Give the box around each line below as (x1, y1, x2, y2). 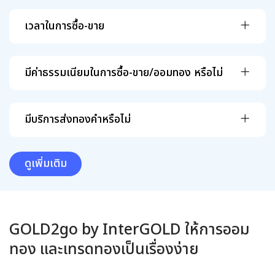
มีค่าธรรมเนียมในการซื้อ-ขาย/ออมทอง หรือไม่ (25, 64, 223, 81)
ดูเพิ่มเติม (24, 155, 67, 172)
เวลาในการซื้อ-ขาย (25, 17, 104, 34)
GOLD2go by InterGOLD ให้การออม (9, 218, 250, 241)
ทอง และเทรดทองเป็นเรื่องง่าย (9, 238, 199, 261)
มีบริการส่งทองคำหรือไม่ (25, 110, 131, 128)
